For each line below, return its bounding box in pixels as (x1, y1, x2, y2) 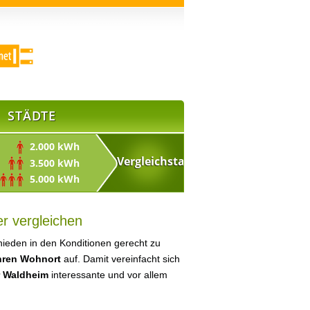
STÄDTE (8, 107, 56, 124)
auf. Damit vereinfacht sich (61, 253, 180, 264)
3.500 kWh (24, 156, 80, 170)
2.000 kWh (24, 140, 80, 153)
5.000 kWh (24, 172, 80, 186)
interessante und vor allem (48, 269, 167, 280)
